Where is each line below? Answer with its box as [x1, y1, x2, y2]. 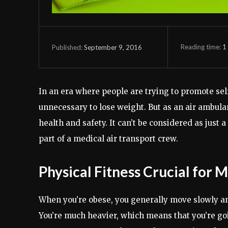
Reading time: [180, 42, 222, 51]
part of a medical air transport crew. [39, 134, 178, 144]
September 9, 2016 [84, 43, 142, 51]
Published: [52, 43, 82, 51]
